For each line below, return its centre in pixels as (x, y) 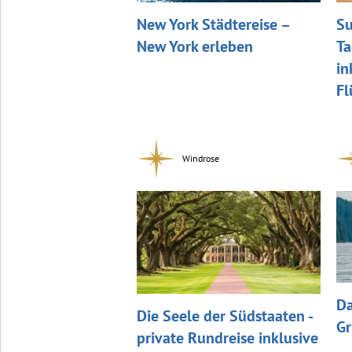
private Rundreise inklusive (227, 338)
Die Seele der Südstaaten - (224, 316)
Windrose (200, 158)
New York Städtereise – (213, 24)
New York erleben (194, 46)
